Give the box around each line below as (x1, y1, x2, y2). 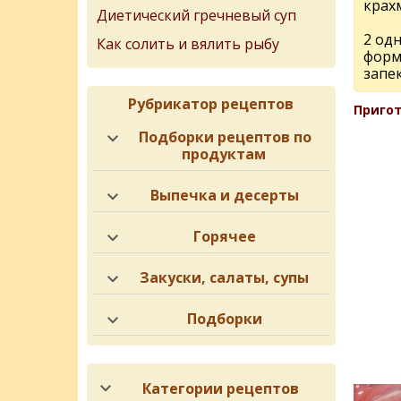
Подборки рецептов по (139, 127, 312, 147)
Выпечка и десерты (149, 185, 299, 205)
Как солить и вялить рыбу (97, 34, 279, 54)
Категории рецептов (142, 379, 300, 398)
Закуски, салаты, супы (140, 268, 310, 287)
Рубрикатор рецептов (128, 94, 294, 114)
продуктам (181, 144, 266, 164)
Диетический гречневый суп (97, 5, 296, 25)
